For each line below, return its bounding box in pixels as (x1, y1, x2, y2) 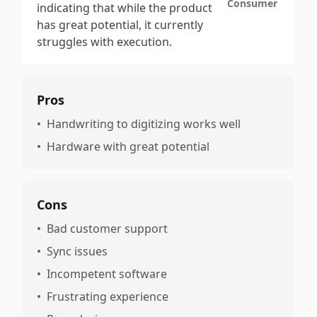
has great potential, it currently (37, 17, 203, 33)
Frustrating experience (47, 289, 168, 304)
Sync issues (47, 243, 108, 259)
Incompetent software (47, 266, 167, 282)
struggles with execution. (37, 34, 172, 50)
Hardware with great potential (47, 139, 209, 154)
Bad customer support (47, 221, 168, 236)
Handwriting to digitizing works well (47, 116, 241, 132)
